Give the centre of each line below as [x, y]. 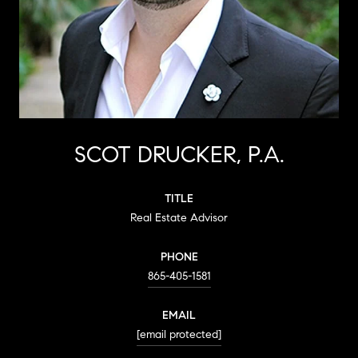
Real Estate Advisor [179, 217]
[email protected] [179, 334]
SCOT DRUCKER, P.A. [179, 154]
